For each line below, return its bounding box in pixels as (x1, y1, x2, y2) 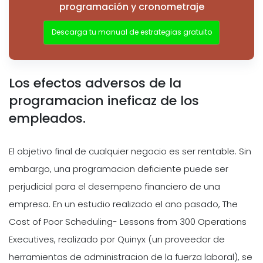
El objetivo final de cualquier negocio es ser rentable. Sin (9, 144, 251, 157)
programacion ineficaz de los (9, 92, 199, 110)
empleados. (9, 109, 86, 128)
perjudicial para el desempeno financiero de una (9, 180, 220, 193)
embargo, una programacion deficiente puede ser (9, 162, 228, 175)
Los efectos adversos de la (9, 74, 181, 93)
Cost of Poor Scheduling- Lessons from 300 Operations (9, 215, 247, 228)
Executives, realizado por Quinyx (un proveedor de (9, 232, 225, 245)
